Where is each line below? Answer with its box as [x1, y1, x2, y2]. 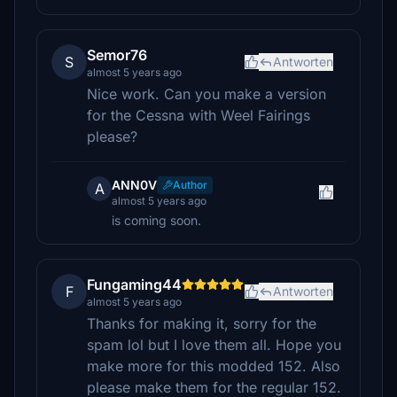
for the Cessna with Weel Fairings [87, 106, 310, 124]
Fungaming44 [87, 276, 182, 293]
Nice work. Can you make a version [87, 85, 326, 103]
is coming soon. [112, 213, 201, 228]
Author [173, 178, 207, 191]
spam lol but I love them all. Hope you [87, 336, 341, 354]
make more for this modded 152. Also [87, 357, 340, 375]
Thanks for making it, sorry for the [87, 315, 316, 332]
